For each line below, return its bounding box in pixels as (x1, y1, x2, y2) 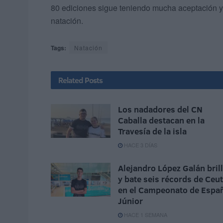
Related (58, 75, 83, 86)
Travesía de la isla (118, 125, 187, 137)
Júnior (118, 195, 143, 207)
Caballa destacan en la (118, 114, 205, 126)
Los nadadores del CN (118, 104, 203, 115)
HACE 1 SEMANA (122, 211, 167, 219)
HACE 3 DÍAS (122, 141, 157, 149)
